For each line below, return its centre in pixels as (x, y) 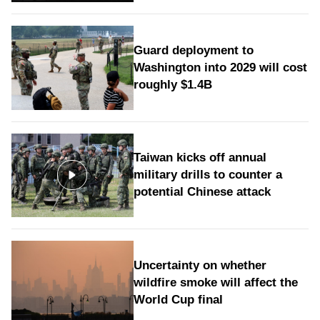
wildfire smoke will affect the (215, 283)
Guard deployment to (193, 50)
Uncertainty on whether (200, 266)
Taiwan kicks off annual (200, 158)
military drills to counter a (207, 175)
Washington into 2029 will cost (220, 67)
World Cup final (178, 300)
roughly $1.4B (172, 84)
